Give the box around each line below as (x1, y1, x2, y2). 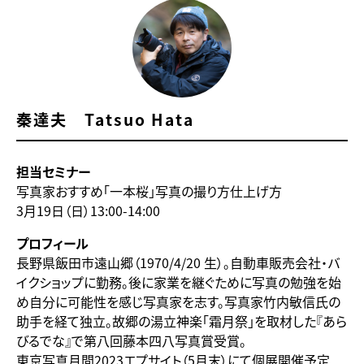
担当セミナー (16, 162, 90, 182)
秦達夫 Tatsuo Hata (16, 108, 194, 132)
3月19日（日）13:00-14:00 (16, 201, 160, 221)
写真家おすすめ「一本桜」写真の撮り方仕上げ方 (16, 181, 282, 201)
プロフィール (16, 233, 89, 253)
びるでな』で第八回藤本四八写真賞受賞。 (16, 331, 246, 351)
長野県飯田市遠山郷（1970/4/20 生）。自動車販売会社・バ (16, 253, 340, 273)
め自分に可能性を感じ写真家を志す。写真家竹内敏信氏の (16, 292, 340, 312)
